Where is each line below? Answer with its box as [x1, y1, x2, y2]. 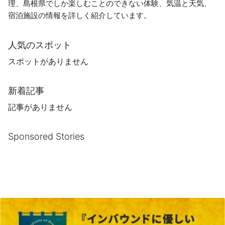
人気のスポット [8, 40, 71, 50]
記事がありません [8, 102, 72, 112]
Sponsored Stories [8, 131, 84, 142]
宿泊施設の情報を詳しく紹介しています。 [8, 11, 151, 20]
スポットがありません [8, 56, 88, 66]
